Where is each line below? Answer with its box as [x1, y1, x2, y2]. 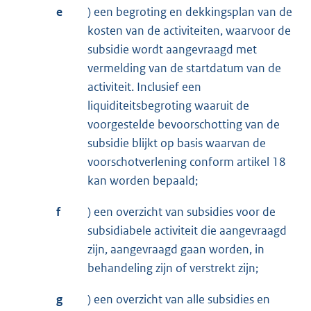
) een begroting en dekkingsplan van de [87, 4, 292, 20]
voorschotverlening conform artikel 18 [87, 154, 286, 170]
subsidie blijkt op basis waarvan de [87, 135, 266, 151]
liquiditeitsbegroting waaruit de [87, 98, 249, 114]
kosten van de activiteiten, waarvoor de [87, 23, 291, 39]
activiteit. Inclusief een [87, 79, 201, 95]
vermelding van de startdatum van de [87, 60, 281, 76]
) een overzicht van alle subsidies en [87, 292, 270, 308]
